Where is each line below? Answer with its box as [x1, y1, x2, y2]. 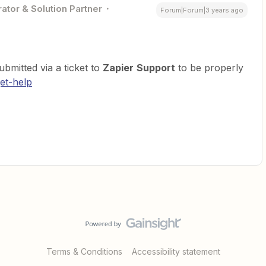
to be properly [175, 62, 243, 74]
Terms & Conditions [46, 246, 122, 257]
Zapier [103, 62, 134, 74]
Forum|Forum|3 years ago [160, 6, 243, 15]
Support [137, 62, 175, 74]
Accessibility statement [131, 246, 220, 257]
